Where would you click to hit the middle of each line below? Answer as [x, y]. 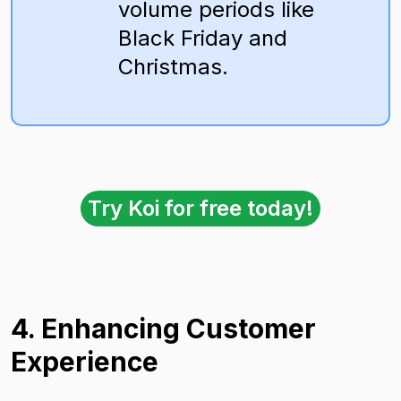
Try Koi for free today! [200, 208]
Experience [85, 362]
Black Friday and [203, 38]
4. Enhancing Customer [163, 328]
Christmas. [173, 67]
